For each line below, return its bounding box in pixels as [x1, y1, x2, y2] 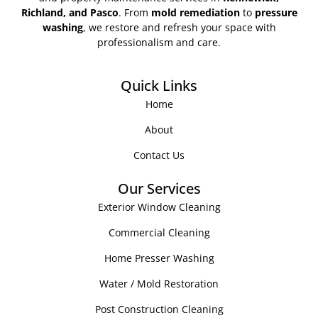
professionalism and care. [97, 35, 221, 50]
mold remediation [150, 6, 240, 20]
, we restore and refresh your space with [82, 21, 276, 35]
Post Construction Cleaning [94, 302, 224, 317]
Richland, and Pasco [21, 6, 119, 20]
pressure [254, 6, 297, 20]
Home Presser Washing [104, 251, 214, 265]
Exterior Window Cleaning [97, 200, 221, 214]
